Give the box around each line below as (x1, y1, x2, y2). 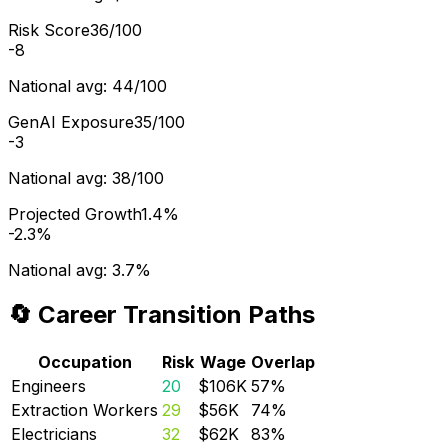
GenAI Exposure (8, 112, 134, 133)
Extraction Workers (11, 400, 158, 421)
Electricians (11, 424, 97, 445)
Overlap (251, 352, 315, 373)
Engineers (11, 376, 86, 397)
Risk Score (8, 20, 90, 41)
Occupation (37, 352, 132, 373)
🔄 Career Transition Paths (8, 300, 315, 330)
